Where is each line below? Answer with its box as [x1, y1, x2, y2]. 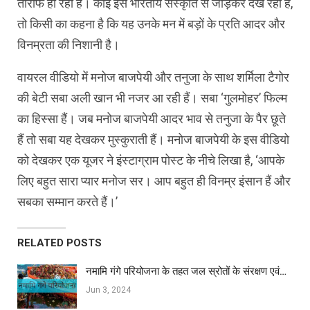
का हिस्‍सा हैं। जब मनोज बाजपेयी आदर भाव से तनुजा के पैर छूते [17, 111, 286, 127]
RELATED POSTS [17, 237, 102, 250]
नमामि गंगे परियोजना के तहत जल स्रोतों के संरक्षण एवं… [86, 265, 286, 278]
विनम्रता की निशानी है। [17, 37, 120, 53]
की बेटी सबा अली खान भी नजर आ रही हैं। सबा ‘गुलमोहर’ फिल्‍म [17, 91, 287, 106]
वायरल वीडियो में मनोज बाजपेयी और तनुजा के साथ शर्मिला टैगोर [17, 70, 289, 85]
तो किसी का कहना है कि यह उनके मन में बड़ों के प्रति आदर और [17, 17, 285, 32]
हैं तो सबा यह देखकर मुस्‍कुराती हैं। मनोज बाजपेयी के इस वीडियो [17, 132, 289, 147]
